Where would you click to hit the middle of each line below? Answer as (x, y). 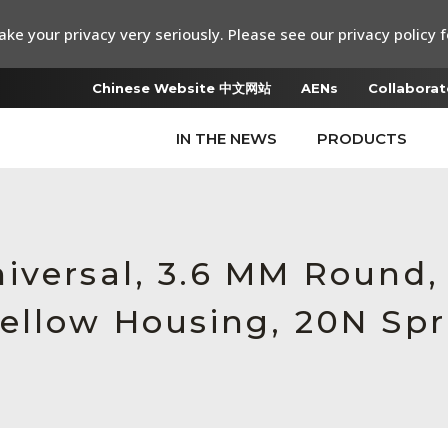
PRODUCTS (362, 138)
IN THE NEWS (226, 138)
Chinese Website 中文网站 (181, 88)
